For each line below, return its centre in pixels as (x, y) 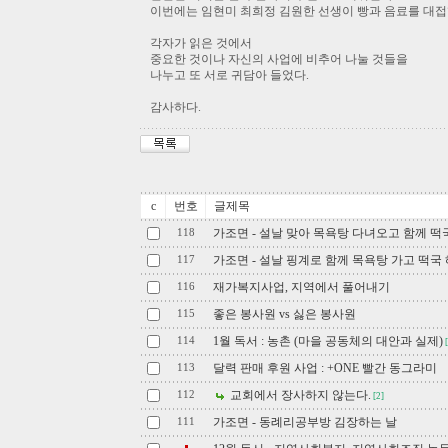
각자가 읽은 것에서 (201, 43)
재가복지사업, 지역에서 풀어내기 (301, 287)
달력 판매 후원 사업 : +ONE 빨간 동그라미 (325, 368)
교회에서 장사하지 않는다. (299, 395)
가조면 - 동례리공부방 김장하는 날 (305, 422)
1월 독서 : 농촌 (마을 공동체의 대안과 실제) (328, 341)
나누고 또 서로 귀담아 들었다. (229, 75)
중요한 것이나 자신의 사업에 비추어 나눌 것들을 (279, 59)
